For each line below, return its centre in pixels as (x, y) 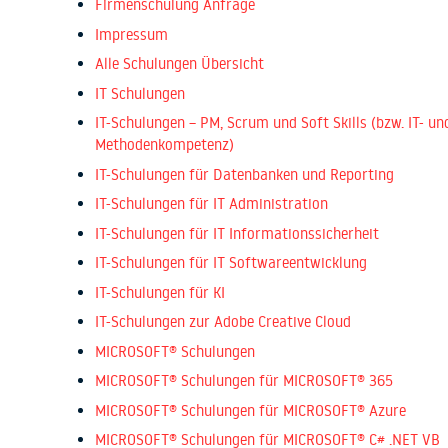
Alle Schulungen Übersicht (179, 64)
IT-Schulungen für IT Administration (211, 204)
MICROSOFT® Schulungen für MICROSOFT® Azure (250, 410)
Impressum (131, 34)
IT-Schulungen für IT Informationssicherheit (237, 233)
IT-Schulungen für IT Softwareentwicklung (231, 263)
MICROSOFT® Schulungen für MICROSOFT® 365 (244, 381)
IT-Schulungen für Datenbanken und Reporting (244, 174)
